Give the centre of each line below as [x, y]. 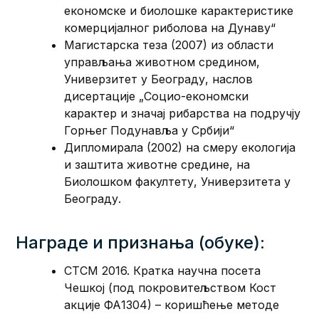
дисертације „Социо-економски [157, 96]
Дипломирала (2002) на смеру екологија [180, 147]
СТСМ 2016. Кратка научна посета [163, 270]
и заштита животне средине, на [157, 164]
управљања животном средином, [162, 62]
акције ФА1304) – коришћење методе [172, 304]
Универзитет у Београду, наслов [159, 79]
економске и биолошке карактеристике [179, 10]
